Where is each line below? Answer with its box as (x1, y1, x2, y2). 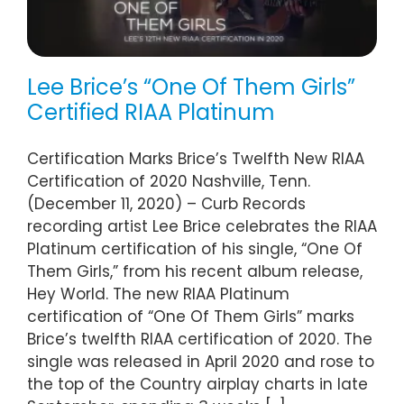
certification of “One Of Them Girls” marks (27, 306, 354, 328)
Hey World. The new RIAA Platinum (27, 283, 289, 306)
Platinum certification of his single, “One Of (27, 238, 363, 261)
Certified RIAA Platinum (27, 97, 275, 128)
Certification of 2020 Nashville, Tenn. (27, 170, 310, 193)
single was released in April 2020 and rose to (27, 351, 374, 373)
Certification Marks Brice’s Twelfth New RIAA (27, 148, 364, 170)
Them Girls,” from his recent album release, (27, 261, 363, 283)
